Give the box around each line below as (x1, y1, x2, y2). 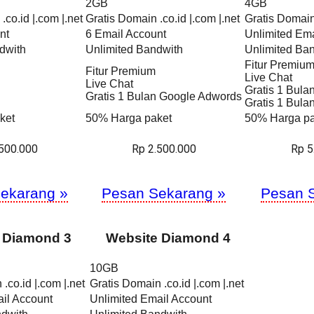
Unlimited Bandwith (86, 43, 183, 55)
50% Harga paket (86, 111, 172, 124)
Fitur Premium (86, 64, 156, 77)
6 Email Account (86, 27, 166, 40)
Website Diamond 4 (105, 230, 231, 245)
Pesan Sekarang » (102, 184, 226, 201)
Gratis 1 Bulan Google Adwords (86, 90, 242, 102)
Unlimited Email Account (90, 292, 212, 305)
